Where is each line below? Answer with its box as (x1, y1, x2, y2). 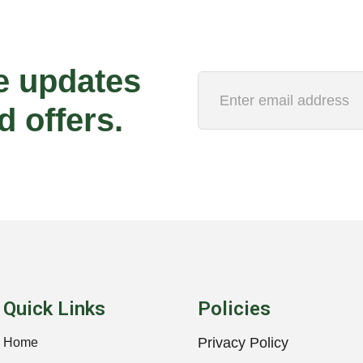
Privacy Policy (198, 335, 288, 352)
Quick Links (3, 297, 105, 321)
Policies (198, 297, 271, 321)
